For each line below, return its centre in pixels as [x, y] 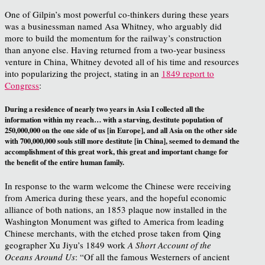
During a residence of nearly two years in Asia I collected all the [105, 109]
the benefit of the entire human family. [64, 162]
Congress [22, 85]
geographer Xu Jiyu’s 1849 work [66, 245]
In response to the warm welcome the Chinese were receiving [118, 185]
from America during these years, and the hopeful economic [116, 197]
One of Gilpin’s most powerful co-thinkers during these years [117, 14]
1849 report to [188, 74]
